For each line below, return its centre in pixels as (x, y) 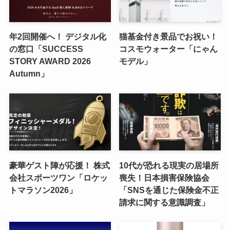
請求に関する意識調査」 (165, 202)
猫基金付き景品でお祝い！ (169, 37)
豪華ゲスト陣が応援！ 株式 (59, 165)
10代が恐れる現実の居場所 (169, 165)
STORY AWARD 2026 (50, 61)
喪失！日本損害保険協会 (165, 177)
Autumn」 (29, 74)
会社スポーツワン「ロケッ (58, 177)
